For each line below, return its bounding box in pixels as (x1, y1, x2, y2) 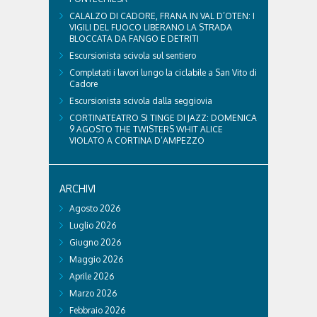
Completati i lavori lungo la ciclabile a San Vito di (69, 67, 257, 79)
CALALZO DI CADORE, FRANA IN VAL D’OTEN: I (69, 11, 255, 22)
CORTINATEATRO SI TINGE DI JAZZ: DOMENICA (69, 113, 257, 124)
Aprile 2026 (69, 271, 114, 282)
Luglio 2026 (69, 220, 116, 231)
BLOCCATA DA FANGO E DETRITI (69, 33, 199, 45)
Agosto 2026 (69, 203, 120, 214)
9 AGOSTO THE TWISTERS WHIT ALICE (69, 124, 223, 135)
